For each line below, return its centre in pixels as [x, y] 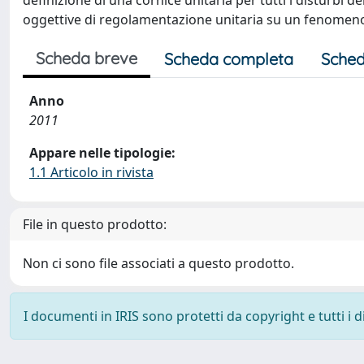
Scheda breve [87, 58]
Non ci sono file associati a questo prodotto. [158, 263]
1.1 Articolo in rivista [91, 172]
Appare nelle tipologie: [102, 153]
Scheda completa [229, 59]
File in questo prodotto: [95, 224]
